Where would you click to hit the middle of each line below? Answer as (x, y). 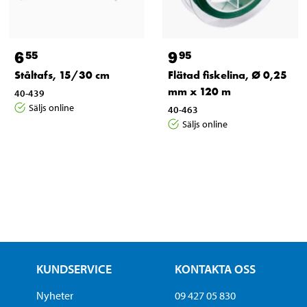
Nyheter (54, 295)
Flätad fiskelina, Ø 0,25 (227, 75)
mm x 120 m (199, 91)
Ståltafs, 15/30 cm (62, 75)
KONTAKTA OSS (216, 269)
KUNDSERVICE (74, 269)
